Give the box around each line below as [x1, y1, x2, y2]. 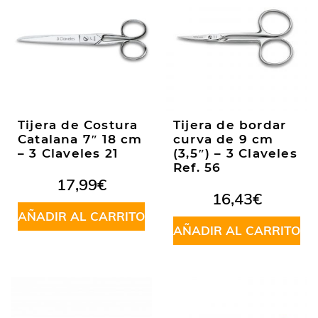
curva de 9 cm [173, 132, 274, 146]
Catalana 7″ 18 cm [18, 132, 143, 146]
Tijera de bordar [173, 118, 287, 132]
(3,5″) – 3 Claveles [173, 146, 297, 160]
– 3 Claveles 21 [18, 146, 118, 160]
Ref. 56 [173, 160, 221, 175]
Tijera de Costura [18, 118, 138, 132]
